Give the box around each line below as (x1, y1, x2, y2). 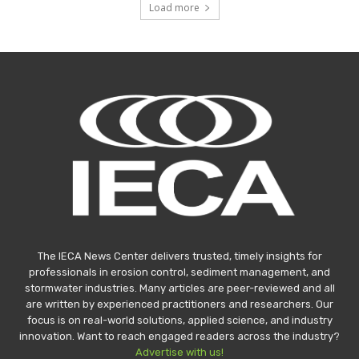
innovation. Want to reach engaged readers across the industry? (19, 329, 340, 342)
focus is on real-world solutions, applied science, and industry (26, 313, 333, 326)
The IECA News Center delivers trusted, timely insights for (37, 249, 322, 262)
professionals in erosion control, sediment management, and (29, 265, 330, 278)
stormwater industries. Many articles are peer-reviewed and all (24, 281, 335, 294)
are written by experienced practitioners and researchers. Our (26, 297, 333, 310)
